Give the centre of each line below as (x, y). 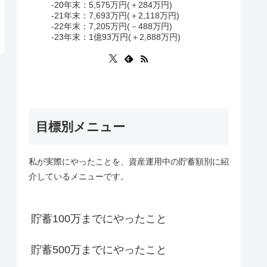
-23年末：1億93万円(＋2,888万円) (116, 37)
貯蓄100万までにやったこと (99, 218)
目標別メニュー (80, 126)
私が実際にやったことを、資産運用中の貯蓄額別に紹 (129, 161)
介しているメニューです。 (79, 176)
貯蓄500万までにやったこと (99, 249)
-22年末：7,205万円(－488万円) (112, 26)
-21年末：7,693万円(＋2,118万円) (115, 15)
